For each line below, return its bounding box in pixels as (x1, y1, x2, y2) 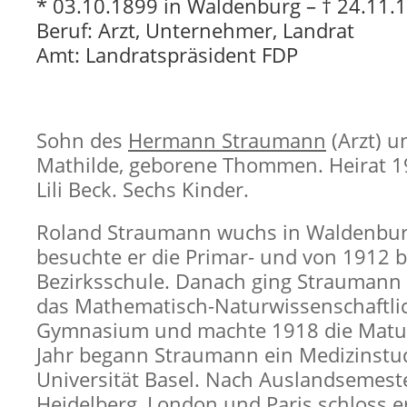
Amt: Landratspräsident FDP (36, 41, 298, 69)
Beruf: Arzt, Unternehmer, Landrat (36, 16, 354, 45)
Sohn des (36, 126, 128, 154)
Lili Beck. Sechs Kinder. (36, 175, 249, 203)
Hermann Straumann (128, 126, 326, 154)
